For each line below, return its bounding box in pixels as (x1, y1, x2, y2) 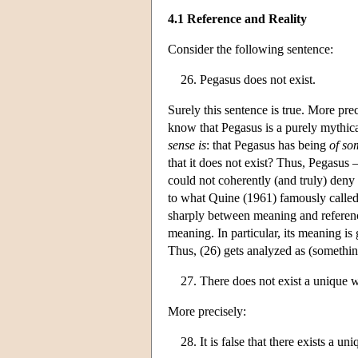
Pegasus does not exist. (200, 72, 316, 86)
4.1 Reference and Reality (168, 11, 307, 26)
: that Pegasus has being (206, 137, 329, 152)
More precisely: (168, 304, 246, 318)
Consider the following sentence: (168, 42, 333, 56)
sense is (168, 137, 206, 152)
